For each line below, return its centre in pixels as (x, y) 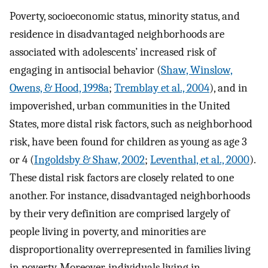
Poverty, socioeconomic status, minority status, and (125, 16)
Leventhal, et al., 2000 (200, 159)
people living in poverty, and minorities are (108, 231)
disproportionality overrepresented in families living (130, 249)
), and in (229, 88)
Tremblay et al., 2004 (162, 88)
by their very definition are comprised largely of (120, 213)
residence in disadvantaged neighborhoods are (117, 34)
